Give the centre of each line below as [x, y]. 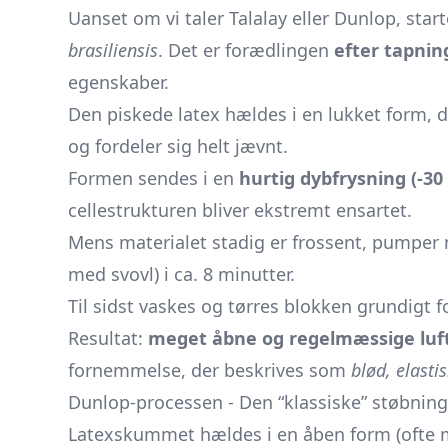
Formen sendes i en [153, 178]
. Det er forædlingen [246, 50]
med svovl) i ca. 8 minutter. [181, 274]
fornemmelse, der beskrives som [209, 370]
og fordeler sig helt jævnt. [178, 146]
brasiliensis [113, 50]
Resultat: [108, 338]
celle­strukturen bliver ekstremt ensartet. [240, 210]
